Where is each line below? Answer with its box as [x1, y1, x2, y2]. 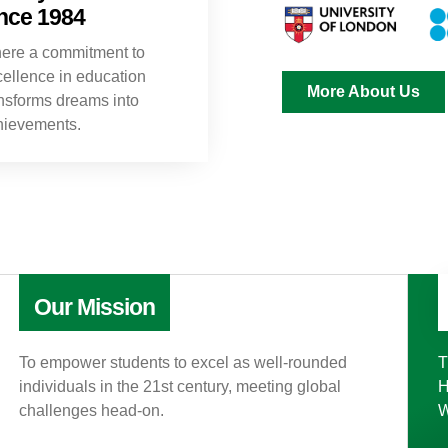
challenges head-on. [18, 401, 164, 419]
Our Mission [33, 293, 155, 320]
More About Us [307, 82, 420, 100]
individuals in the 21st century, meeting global [18, 377, 341, 395]
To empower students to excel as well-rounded [18, 353, 347, 371]
